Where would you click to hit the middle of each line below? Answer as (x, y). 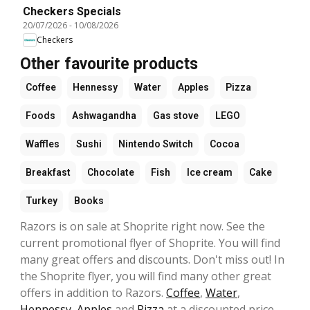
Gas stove (176, 115)
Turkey (42, 200)
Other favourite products (109, 64)
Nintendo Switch (156, 144)
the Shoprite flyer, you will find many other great (146, 276)
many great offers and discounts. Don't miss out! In (152, 259)
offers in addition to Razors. (93, 292)
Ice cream (210, 172)
